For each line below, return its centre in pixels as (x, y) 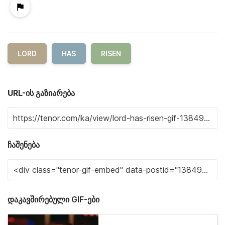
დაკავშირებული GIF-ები (53, 199)
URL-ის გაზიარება (41, 93)
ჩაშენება (24, 144)
